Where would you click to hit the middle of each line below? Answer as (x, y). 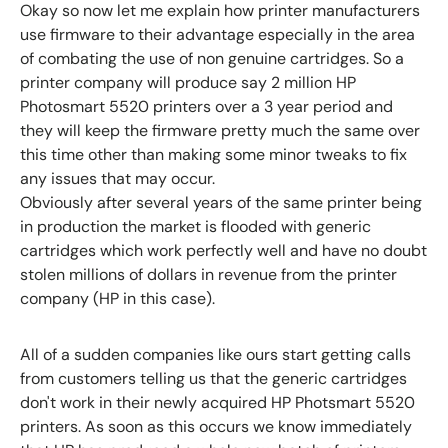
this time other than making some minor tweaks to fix (213, 154)
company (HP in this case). (117, 298)
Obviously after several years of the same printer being (221, 202)
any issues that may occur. (117, 178)
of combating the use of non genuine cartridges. (196, 58)
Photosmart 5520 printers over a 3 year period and (206, 106)
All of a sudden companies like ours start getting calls (215, 354)
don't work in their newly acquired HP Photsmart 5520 (217, 402)
